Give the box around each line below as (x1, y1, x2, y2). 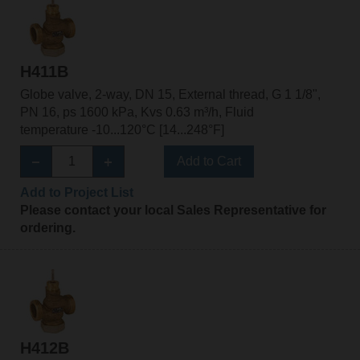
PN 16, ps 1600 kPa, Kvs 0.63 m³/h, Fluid (19, 104, 254, 119)
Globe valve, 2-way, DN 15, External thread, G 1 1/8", (19, 87, 321, 101)
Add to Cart (176, 153, 241, 168)
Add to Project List (19, 185, 133, 199)
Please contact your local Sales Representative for (19, 202, 326, 217)
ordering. (19, 220, 76, 235)
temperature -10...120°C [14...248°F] (19, 122, 224, 137)
